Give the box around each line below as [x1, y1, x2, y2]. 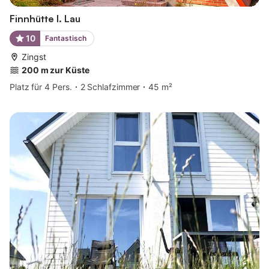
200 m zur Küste [22, 65, 89, 76]
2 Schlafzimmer [80, 82, 141, 92]
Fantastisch [44, 34, 86, 43]
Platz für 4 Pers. [10, 82, 72, 92]
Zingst [22, 52, 46, 62]
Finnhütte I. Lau [10, 13, 80, 25]
